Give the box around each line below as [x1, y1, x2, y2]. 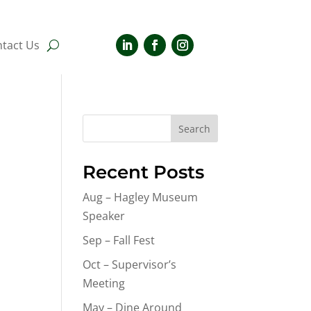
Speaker [83, 208, 126, 224]
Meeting [83, 276, 126, 291]
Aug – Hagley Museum [83, 190, 199, 205]
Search [178, 121, 210, 135]
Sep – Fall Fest [83, 233, 155, 248]
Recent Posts [83, 161, 205, 183]
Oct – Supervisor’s [83, 257, 177, 272]
